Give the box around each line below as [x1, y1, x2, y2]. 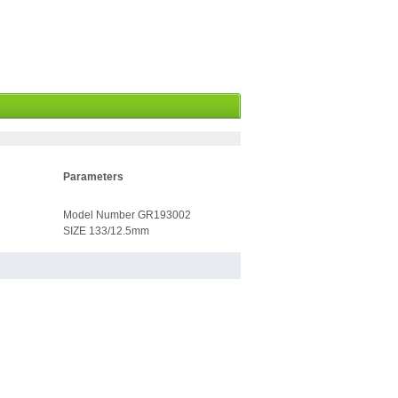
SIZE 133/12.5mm [63, 225, 149, 237]
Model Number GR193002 [63, 209, 191, 221]
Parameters [63, 171, 123, 183]
